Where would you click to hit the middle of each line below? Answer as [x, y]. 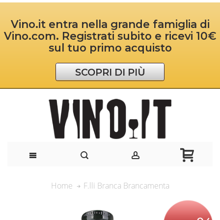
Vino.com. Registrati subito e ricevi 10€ [110, 36]
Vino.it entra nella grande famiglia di [110, 24]
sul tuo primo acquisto [110, 48]
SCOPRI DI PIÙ [110, 72]
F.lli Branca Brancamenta [126, 186]
